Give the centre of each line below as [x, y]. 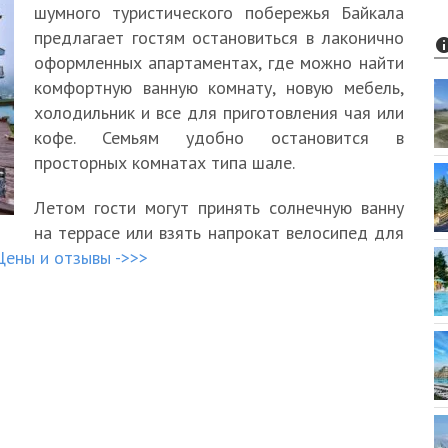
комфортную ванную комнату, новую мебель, [219, 87]
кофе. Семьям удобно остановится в [219, 137]
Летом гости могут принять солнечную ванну [219, 207]
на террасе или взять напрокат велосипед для [219, 232]
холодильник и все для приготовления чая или [219, 112]
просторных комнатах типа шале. [164, 162]
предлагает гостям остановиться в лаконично [219, 37]
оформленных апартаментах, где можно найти [219, 62]
